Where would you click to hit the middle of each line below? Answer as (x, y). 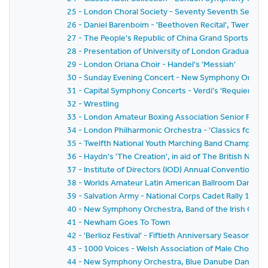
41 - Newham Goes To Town (119, 222)
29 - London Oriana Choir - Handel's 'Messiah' (151, 64)
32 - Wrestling (93, 103)
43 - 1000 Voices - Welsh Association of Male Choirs (162, 248)
